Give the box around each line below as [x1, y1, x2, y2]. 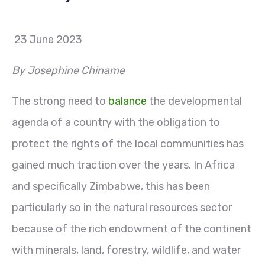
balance [108, 94, 147, 108]
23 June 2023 [12, 33, 82, 46]
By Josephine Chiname [12, 63, 125, 77]
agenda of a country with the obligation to [12, 115, 220, 129]
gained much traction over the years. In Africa [12, 158, 235, 172]
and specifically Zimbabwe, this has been [12, 179, 210, 193]
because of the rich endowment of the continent [12, 222, 251, 235]
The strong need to [12, 94, 108, 108]
